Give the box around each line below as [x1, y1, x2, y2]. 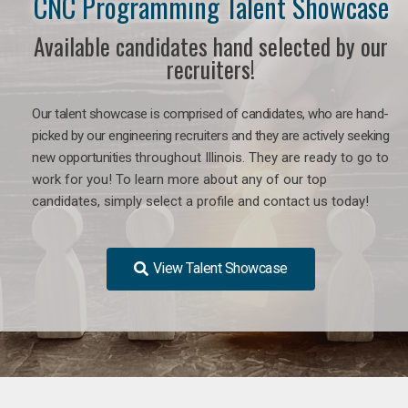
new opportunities [32, 148, 135, 166]
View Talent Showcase [152, 259, 288, 277]
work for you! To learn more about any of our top [32, 170, 327, 188]
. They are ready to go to [242, 148, 389, 166]
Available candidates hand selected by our [34, 28, 388, 63]
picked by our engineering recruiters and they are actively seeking [32, 127, 389, 144]
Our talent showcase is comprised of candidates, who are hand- [32, 105, 389, 122]
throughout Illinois [135, 148, 242, 166]
